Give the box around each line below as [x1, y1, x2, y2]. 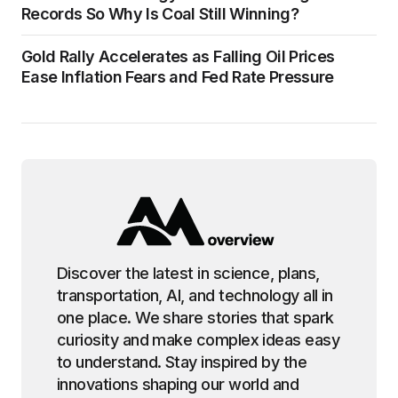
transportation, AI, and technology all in [57, 286, 333, 305]
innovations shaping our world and [57, 375, 299, 394]
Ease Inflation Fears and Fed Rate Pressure [21, 68, 334, 86]
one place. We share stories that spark [57, 308, 334, 327]
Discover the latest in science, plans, [57, 264, 320, 283]
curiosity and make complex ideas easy [57, 330, 340, 349]
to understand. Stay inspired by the [57, 353, 307, 371]
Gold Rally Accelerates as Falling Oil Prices [21, 47, 335, 66]
